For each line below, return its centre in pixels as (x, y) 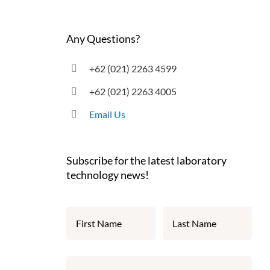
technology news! (107, 175)
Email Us (108, 115)
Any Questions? (103, 39)
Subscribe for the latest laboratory (146, 160)
